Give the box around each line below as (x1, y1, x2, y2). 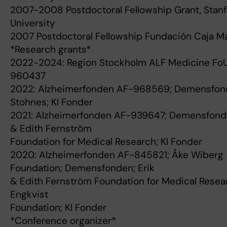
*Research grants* (10, 43, 91, 56)
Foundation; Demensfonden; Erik (10, 162, 155, 175)
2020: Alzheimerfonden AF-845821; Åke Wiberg (10, 148, 223, 162)
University (10, 17, 55, 30)
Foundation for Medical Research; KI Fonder (10, 135, 202, 148)
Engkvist (10, 188, 48, 201)
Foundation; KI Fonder (10, 201, 106, 214)
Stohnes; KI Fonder (10, 96, 93, 109)
